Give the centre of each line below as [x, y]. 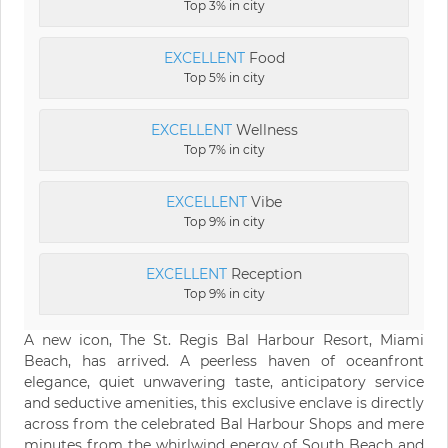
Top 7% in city [224, 149]
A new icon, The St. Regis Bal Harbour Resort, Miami [224, 339]
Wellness [264, 129]
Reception [264, 273]
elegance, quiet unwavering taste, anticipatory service [224, 381]
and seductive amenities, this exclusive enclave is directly [224, 402]
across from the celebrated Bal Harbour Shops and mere [224, 423]
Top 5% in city [224, 77]
